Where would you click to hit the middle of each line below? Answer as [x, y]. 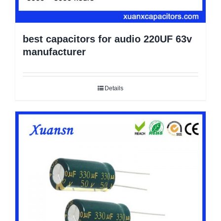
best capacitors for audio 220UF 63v [107, 39]
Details [114, 88]
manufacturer [54, 52]
